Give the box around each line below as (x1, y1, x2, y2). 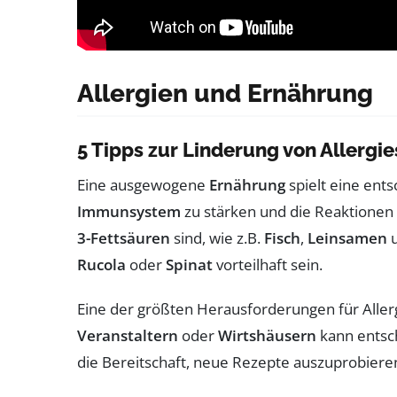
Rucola (77, 253, 126, 275)
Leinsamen (307, 227, 387, 248)
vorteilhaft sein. (213, 253, 323, 275)
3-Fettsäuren (77, 227, 170, 248)
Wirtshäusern (218, 324, 316, 346)
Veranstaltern (77, 324, 178, 346)
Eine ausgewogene (77, 174, 209, 195)
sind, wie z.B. (170, 227, 264, 248)
